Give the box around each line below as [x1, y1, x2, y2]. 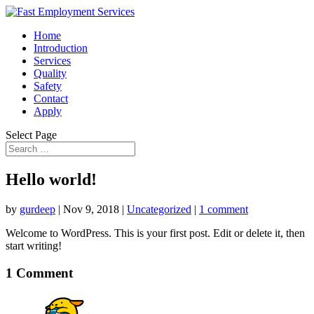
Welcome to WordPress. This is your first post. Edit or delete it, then [6, 226, 305, 239]
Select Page [6, 129, 57, 141]
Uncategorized [127, 203, 191, 215]
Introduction [34, 42, 88, 54]
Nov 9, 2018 [63, 203, 119, 215]
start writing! [6, 239, 62, 252]
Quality [34, 67, 67, 79]
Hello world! [6, 170, 97, 189]
